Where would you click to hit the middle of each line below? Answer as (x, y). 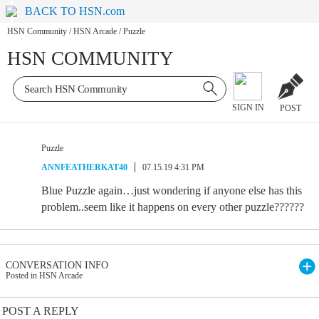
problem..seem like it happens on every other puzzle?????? (173, 207)
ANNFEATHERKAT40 (84, 167)
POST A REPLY (41, 311)
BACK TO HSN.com (75, 11)
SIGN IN (248, 108)
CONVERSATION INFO (57, 265)
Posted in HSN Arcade (44, 276)
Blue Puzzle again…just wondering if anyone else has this (172, 190)
